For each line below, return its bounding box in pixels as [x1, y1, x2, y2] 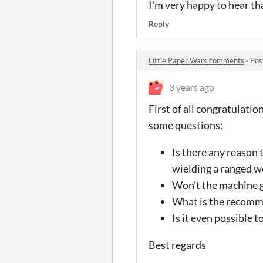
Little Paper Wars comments [149, 55, 244, 65]
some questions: [149, 118, 225, 131]
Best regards [149, 238, 206, 251]
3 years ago [169, 81, 214, 93]
